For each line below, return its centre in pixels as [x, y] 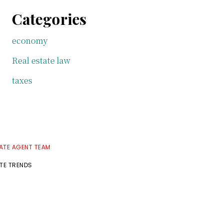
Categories [49, 19]
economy [30, 41]
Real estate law [41, 60]
